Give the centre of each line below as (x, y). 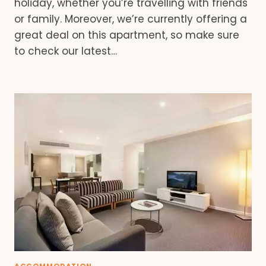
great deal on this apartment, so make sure (127, 35)
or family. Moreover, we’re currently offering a (131, 19)
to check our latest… (66, 51)
